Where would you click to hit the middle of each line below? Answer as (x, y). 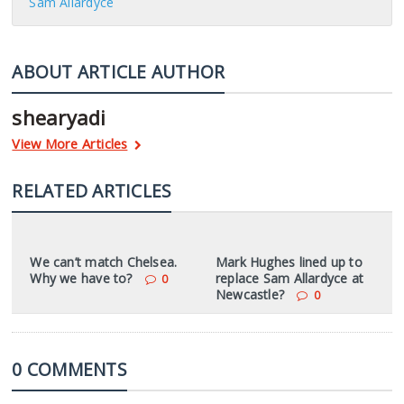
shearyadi (59, 117)
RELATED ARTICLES (92, 191)
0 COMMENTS (69, 369)
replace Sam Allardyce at (289, 278)
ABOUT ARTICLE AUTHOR (119, 72)
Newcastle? (250, 294)
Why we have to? (81, 278)
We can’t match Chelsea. (104, 262)
